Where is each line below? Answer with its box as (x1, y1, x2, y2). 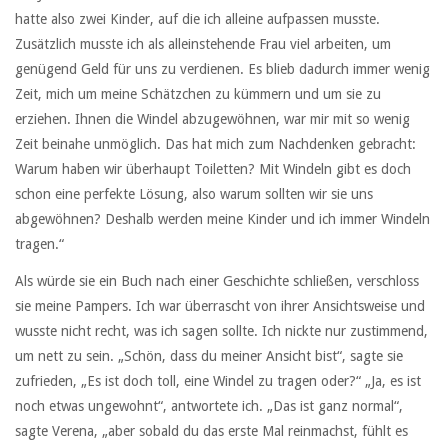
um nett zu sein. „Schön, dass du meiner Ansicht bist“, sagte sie (15, 347, 403, 364)
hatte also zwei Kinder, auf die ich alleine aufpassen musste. (15, 11, 380, 28)
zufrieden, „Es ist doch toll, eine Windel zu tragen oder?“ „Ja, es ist (15, 372, 421, 389)
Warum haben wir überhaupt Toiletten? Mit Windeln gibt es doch (15, 161, 411, 178)
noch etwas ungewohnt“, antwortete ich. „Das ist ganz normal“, (15, 397, 403, 414)
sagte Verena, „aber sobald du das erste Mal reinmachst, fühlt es (15, 422, 408, 439)
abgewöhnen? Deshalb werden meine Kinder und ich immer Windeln (15, 211, 430, 228)
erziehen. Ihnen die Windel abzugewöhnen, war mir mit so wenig (15, 111, 410, 128)
